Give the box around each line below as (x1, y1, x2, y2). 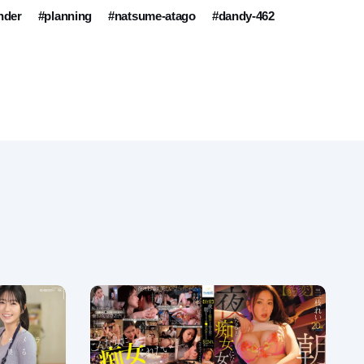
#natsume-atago (108, 9, 196, 24)
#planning (37, 9, 93, 24)
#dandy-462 (211, 9, 275, 24)
